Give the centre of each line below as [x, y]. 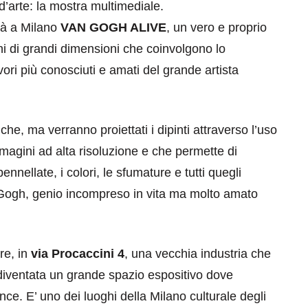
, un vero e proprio [217, 28]
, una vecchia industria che [198, 254]
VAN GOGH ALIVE [113, 28]
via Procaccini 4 [78, 254]
